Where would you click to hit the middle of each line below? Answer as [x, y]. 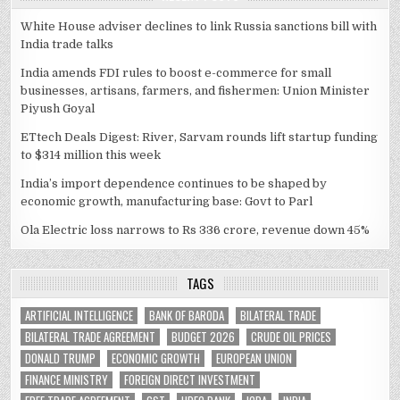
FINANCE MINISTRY [67, 380]
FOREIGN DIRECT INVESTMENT [190, 380]
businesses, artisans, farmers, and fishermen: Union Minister [196, 91]
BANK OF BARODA [187, 316]
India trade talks [67, 45]
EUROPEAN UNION [254, 358]
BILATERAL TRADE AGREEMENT [91, 337]
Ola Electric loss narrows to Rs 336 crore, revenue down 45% [196, 230]
